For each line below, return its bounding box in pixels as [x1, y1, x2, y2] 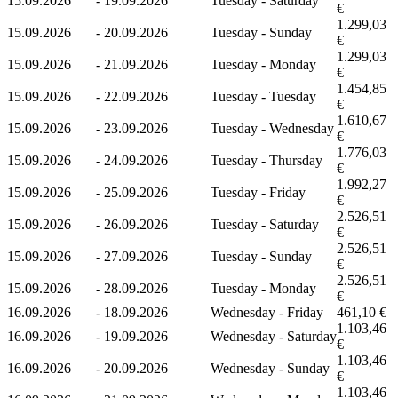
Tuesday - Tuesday [211, 88, 316, 104]
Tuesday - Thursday [211, 152, 322, 168]
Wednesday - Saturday [211, 328, 337, 344]
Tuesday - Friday [211, 184, 306, 200]
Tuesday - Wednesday [211, 120, 334, 136]
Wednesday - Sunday [211, 360, 330, 376]
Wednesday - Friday [211, 304, 323, 320]
